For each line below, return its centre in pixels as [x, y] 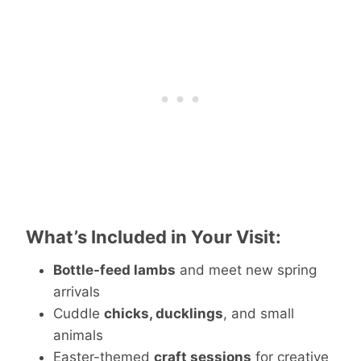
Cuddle [79, 314]
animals [78, 336]
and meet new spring [246, 270]
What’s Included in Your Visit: [154, 237]
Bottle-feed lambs [114, 270]
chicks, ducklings [164, 314]
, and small [259, 314]
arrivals [77, 292]
